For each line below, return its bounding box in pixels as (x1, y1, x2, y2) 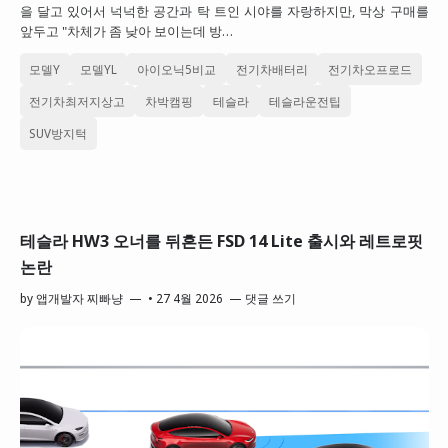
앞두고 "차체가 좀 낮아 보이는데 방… (19, 22, 233, 41)
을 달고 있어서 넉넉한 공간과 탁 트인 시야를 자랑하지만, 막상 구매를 (19, 2, 429, 21)
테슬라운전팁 (269, 92, 342, 109)
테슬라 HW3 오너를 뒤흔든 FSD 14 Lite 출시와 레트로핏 (19, 229, 423, 252)
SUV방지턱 (29, 124, 88, 141)
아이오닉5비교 (137, 60, 217, 77)
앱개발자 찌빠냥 (35, 290, 123, 307)
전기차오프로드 (327, 60, 412, 77)
